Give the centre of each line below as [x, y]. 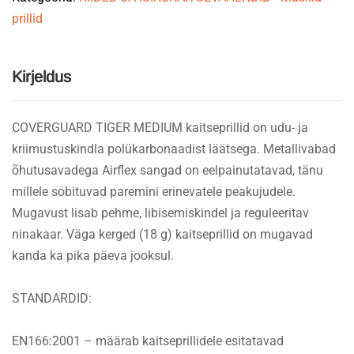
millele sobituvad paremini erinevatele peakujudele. [154, 191]
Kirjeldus [41, 76]
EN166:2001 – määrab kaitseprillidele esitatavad [148, 341]
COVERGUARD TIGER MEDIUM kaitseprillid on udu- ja [160, 127]
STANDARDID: [52, 299]
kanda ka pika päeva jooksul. [93, 255]
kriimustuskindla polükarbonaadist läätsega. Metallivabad [174, 149]
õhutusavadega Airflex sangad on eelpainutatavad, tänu [168, 170]
